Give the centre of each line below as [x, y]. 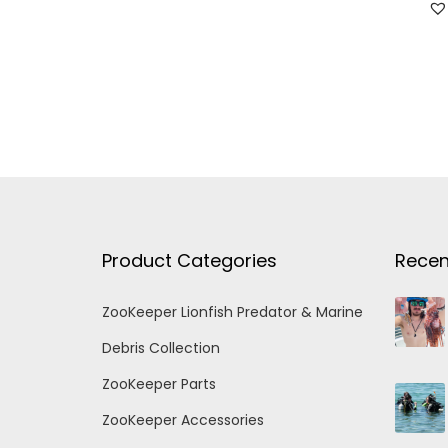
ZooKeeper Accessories [183, 419]
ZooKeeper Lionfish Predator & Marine [232, 311]
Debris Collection [161, 347]
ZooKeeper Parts [159, 383]
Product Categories [189, 260]
